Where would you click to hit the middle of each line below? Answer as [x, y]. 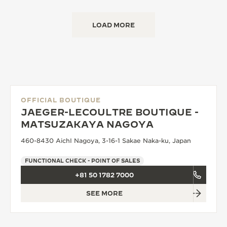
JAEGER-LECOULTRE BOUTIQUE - [110, 112]
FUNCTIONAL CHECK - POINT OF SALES [82, 161]
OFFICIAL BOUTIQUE [61, 100]
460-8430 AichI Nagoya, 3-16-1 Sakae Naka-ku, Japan [106, 141]
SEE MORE [104, 193]
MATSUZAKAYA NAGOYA [87, 124]
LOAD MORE [113, 25]
